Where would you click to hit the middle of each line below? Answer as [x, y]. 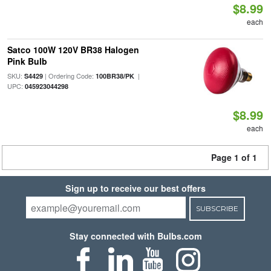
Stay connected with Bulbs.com [135, 236]
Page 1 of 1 [234, 157]
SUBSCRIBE [217, 208]
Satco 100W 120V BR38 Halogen [73, 50]
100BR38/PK [115, 76]
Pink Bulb [27, 61]
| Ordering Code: [69, 76]
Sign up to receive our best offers [135, 188]
